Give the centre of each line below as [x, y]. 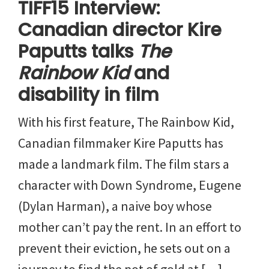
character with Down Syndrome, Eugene [130, 185]
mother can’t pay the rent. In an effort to [130, 227]
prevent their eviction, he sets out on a [124, 248]
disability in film [89, 95]
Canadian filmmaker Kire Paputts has [121, 143]
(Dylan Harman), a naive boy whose [115, 206]
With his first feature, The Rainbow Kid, [126, 122]
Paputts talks [78, 51]
